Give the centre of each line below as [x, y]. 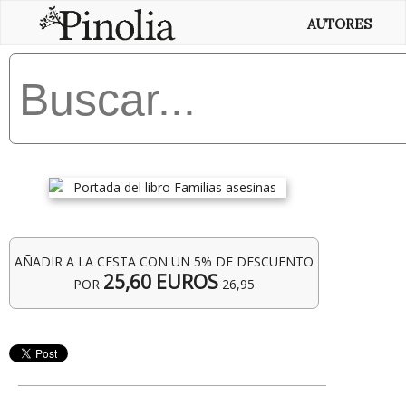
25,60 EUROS [160, 282]
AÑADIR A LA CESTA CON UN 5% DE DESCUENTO [164, 261]
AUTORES [339, 24]
